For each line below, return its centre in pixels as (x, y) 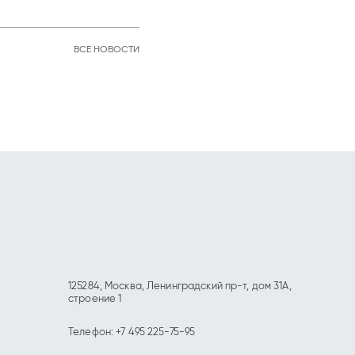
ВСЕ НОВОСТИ (107, 50)
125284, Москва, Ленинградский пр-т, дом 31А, (180, 286)
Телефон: (92, 332)
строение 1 (95, 299)
